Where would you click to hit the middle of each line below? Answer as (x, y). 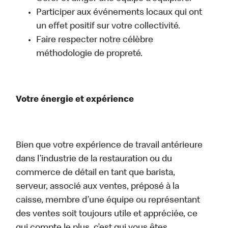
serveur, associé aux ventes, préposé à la (98, 187)
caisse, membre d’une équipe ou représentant (108, 201)
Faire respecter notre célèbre (95, 40)
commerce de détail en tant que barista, (96, 173)
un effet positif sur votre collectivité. (109, 27)
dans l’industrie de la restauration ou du (94, 160)
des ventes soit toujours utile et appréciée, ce (107, 215)
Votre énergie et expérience (75, 100)
